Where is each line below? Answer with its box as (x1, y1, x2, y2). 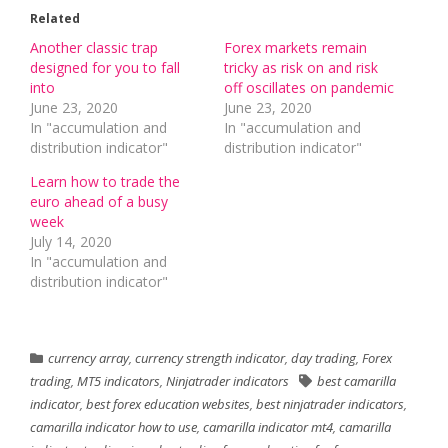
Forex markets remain (224, 38, 367, 57)
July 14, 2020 (30, 232, 112, 251)
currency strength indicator (135, 349, 285, 367)
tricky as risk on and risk (224, 58, 378, 77)
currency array (48, 349, 129, 367)
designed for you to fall (30, 58, 180, 77)
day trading (291, 349, 356, 367)
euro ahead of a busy (30, 192, 168, 211)
